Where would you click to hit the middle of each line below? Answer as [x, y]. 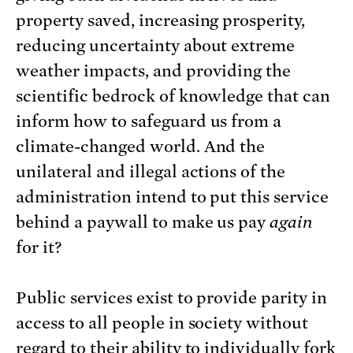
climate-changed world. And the [141, 146]
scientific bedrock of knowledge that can [173, 96]
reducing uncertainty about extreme [156, 45]
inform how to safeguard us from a [149, 121]
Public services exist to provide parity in [172, 297]
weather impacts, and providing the [154, 71]
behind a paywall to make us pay [143, 222]
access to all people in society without [162, 323]
